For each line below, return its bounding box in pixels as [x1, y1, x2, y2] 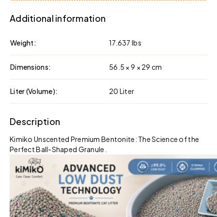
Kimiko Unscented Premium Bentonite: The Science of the [10, 134, 200, 143]
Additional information [10, 12, 106, 24]
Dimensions [10, 62, 48, 71]
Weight [10, 38, 34, 47]
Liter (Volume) [10, 86, 55, 95]
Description [10, 115, 61, 127]
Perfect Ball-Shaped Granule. [10, 144, 107, 154]
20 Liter [109, 86, 135, 95]
